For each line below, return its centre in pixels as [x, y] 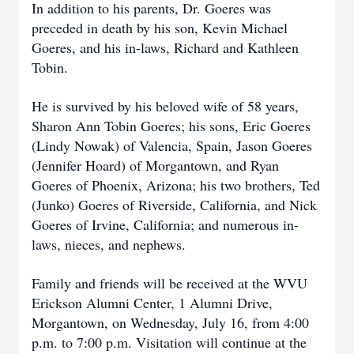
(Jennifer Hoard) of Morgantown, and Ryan [155, 165]
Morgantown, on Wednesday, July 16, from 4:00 [170, 322]
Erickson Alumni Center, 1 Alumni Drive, [152, 303]
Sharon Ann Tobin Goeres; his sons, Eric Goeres [171, 126]
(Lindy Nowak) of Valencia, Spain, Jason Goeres [172, 145]
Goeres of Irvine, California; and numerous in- [165, 224]
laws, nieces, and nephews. [109, 244]
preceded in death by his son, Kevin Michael [160, 28]
